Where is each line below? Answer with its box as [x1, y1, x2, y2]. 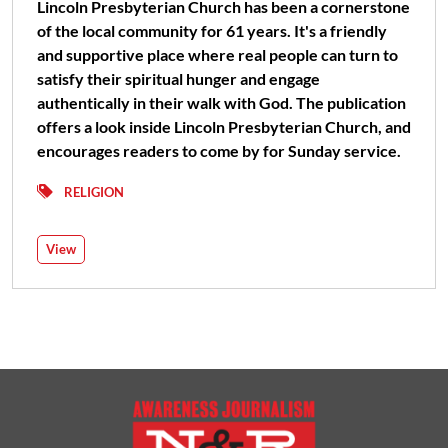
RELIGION [64, 183, 124, 200]
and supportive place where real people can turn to [37, 44, 398, 64]
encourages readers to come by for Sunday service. [37, 140, 401, 160]
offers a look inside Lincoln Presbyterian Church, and [37, 116, 411, 136]
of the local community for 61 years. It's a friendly [37, 20, 387, 40]
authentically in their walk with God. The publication [37, 92, 406, 112]
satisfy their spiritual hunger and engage [37, 68, 320, 88]
